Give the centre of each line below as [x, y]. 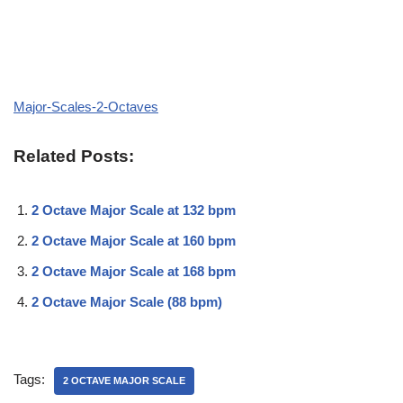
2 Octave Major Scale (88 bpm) [127, 301]
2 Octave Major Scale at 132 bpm [134, 210]
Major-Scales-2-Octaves [86, 106]
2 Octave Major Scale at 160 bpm [134, 240]
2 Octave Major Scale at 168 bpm [134, 271]
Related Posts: [74, 156]
